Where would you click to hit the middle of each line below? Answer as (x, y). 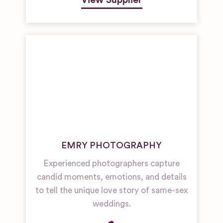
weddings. (111, 204)
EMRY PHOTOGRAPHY (111, 146)
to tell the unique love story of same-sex (111, 191)
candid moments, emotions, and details (111, 177)
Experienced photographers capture (111, 164)
